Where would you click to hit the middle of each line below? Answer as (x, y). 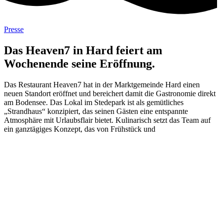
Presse (14, 30)
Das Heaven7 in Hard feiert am (83, 51)
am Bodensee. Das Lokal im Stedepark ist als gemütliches (94, 103)
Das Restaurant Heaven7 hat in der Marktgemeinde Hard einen (102, 85)
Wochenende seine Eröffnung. (79, 64)
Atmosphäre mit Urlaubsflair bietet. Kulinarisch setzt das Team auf (107, 120)
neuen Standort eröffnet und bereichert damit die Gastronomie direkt (110, 94)
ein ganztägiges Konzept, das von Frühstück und (80, 129)
